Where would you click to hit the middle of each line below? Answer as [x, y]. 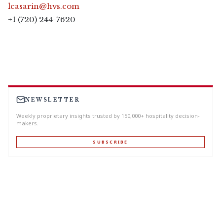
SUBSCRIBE [110, 142]
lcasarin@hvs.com [44, 6]
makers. [27, 123]
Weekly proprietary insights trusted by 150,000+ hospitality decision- [108, 116]
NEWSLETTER [53, 100]
